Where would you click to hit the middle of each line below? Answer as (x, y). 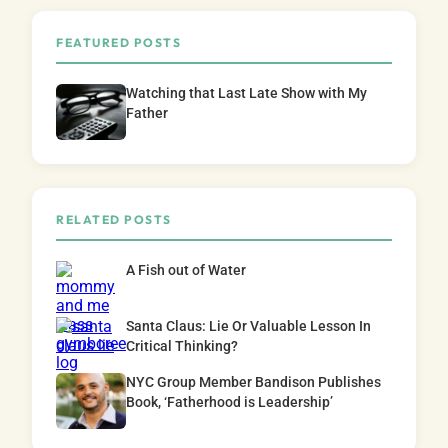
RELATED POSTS (114, 219)
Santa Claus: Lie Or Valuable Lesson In (248, 326)
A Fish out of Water (186, 270)
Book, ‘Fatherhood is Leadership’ (229, 402)
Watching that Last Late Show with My (246, 93)
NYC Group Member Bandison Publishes (253, 382)
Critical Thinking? (182, 346)
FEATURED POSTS (118, 42)
